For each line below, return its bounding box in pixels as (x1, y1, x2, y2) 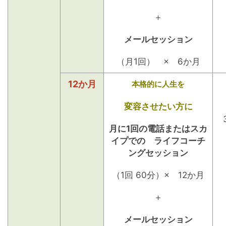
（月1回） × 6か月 (116, 56, 200, 67)
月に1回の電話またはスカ (109, 123, 207, 134)
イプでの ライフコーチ (111, 135, 205, 146)
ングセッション (128, 147, 188, 158)
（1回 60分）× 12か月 (112, 169, 204, 180)
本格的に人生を (132, 79, 185, 89)
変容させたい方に (124, 101, 193, 111)
